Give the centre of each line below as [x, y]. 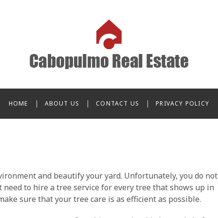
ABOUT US [62, 103]
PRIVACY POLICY [183, 103]
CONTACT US [118, 103]
